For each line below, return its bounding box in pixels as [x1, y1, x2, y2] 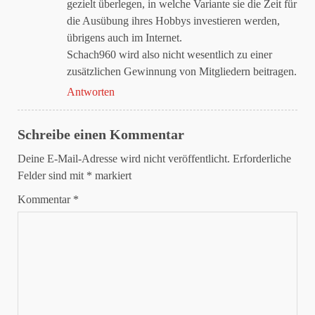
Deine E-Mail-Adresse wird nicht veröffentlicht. [18, 153, 230, 165]
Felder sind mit [18, 169, 86, 181]
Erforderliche [233, 153, 291, 165]
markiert [92, 169, 131, 181]
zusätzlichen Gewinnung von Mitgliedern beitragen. [67, 65, 297, 77]
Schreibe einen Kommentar [18, 127, 184, 142]
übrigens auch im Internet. [67, 32, 182, 44]
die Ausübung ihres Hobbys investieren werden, [67, 15, 280, 27]
